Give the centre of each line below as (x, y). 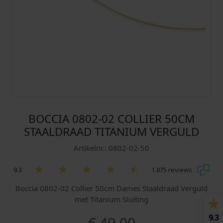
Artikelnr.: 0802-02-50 (111, 148)
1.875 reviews (172, 170)
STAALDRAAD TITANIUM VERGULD (111, 132)
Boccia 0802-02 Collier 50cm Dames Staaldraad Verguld (111, 188)
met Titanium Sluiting (111, 199)
